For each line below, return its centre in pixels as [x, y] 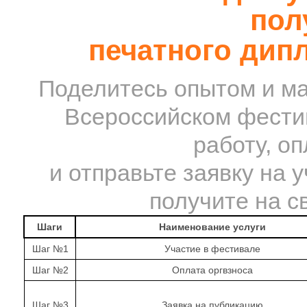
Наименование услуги [212, 227]
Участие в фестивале [212, 249]
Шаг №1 [50, 249]
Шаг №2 [50, 270]
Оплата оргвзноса [212, 270]
